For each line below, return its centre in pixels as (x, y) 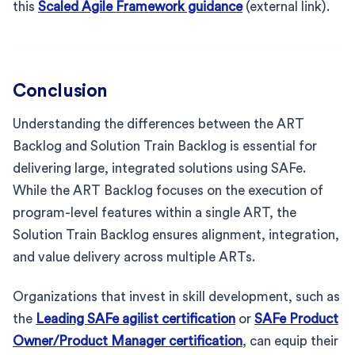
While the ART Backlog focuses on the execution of (168, 190)
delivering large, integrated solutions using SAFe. (159, 168)
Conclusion (60, 90)
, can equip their (290, 341)
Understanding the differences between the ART (158, 124)
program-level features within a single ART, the (155, 212)
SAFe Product (296, 319)
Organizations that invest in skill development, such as (176, 296)
